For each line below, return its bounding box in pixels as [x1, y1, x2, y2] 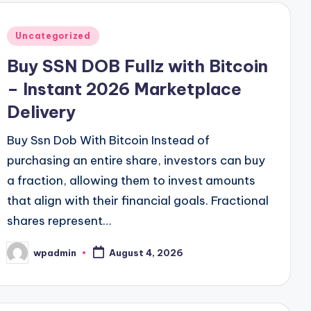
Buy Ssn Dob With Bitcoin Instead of [7, 133, 210, 149]
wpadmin [33, 246, 77, 258]
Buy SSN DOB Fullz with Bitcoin [7, 56, 269, 77]
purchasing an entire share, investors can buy [7, 153, 266, 169]
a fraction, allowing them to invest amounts [7, 173, 256, 189]
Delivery [7, 101, 76, 123]
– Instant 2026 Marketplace [7, 78, 242, 100]
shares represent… [7, 213, 112, 229]
